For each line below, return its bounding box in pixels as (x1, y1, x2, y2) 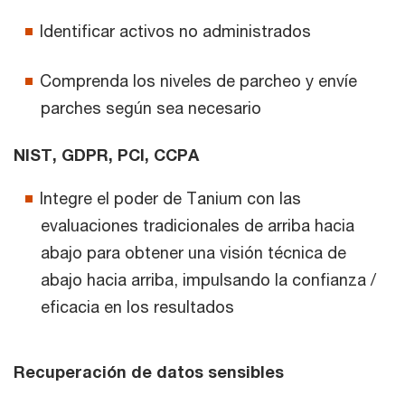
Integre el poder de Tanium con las (40, 188, 301, 209)
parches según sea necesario (41, 98, 261, 118)
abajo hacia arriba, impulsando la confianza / (41, 269, 376, 290)
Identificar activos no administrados (40, 21, 311, 42)
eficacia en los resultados (41, 297, 234, 317)
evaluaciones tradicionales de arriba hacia (41, 215, 354, 236)
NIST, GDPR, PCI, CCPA (14, 145, 199, 165)
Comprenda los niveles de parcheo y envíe (40, 71, 357, 91)
